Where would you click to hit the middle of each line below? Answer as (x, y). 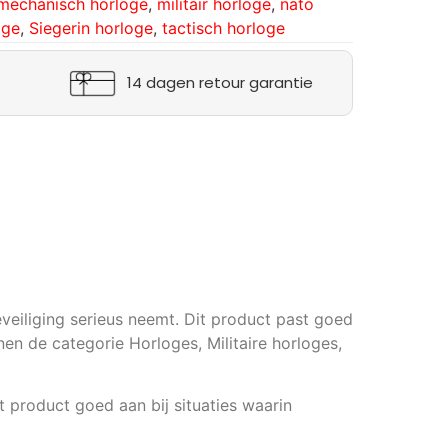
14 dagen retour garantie (219, 83)
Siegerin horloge (91, 28)
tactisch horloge (223, 28)
